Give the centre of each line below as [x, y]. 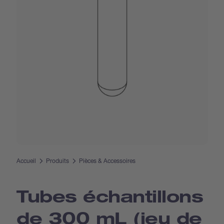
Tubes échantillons [110, 195]
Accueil [26, 160]
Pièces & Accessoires [107, 160]
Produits [58, 160]
